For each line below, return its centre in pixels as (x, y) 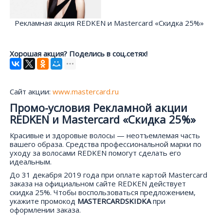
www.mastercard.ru (86, 91)
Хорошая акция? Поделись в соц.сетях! (79, 53)
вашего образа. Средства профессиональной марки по (106, 144)
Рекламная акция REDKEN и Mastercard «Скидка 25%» (109, 23)
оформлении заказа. (45, 209)
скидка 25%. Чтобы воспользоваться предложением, (103, 192)
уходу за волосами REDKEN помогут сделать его (95, 153)
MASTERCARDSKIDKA (114, 201)
